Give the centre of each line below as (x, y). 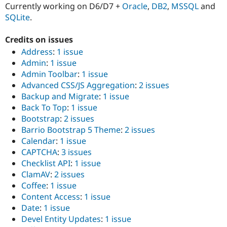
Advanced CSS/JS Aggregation (78, 85)
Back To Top (44, 108)
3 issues (77, 152)
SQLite (17, 17)
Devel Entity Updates (61, 219)
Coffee (34, 186)
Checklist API (46, 163)
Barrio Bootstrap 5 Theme (71, 130)
